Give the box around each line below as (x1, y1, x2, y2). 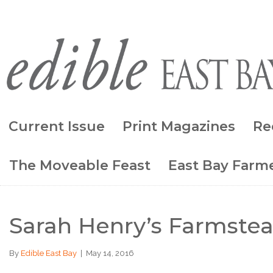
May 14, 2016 (86, 248, 134, 258)
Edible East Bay (21, 248, 77, 258)
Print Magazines (122, 118, 235, 135)
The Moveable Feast (9, 157, 151, 174)
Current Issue (9, 118, 105, 135)
